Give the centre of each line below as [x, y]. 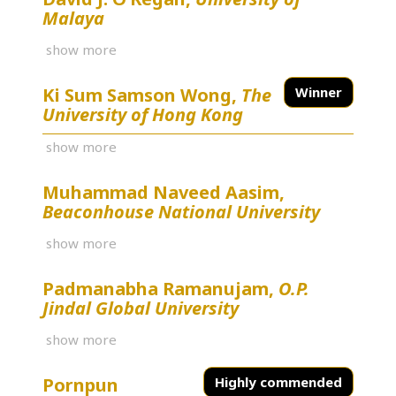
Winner [319, 91]
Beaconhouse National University [181, 211]
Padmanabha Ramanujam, [160, 288]
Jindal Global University [141, 308]
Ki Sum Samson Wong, [142, 95]
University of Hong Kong [143, 114]
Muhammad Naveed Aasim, [164, 192]
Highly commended [278, 381]
